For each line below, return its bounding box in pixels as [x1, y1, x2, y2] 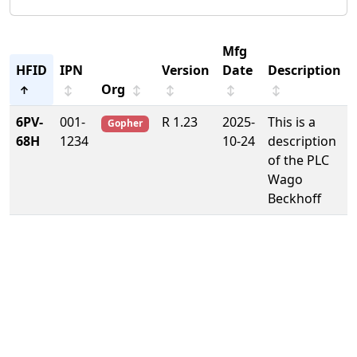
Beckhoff [268, 190, 321, 208]
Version [162, 61, 210, 80]
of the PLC [268, 151, 329, 170]
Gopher [107, 116, 143, 131]
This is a [268, 113, 316, 131]
